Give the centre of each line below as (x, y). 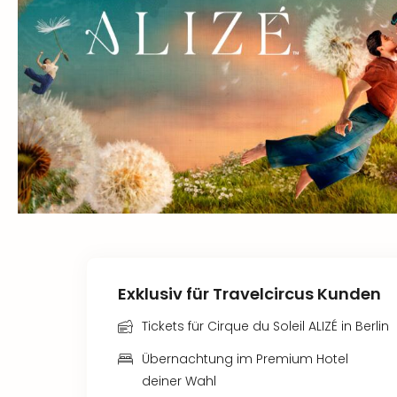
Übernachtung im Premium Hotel (245, 359)
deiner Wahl (179, 381)
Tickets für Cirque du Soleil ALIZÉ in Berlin (265, 326)
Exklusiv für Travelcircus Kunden (249, 294)
